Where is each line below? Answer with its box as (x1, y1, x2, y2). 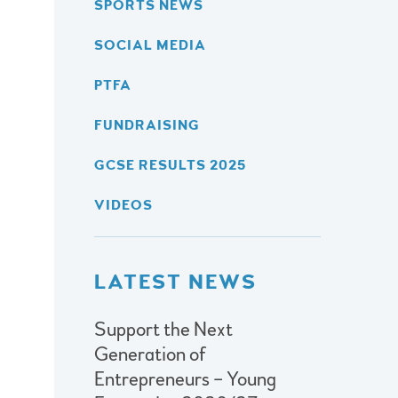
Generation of (94, 341, 206, 367)
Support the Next (94, 316, 233, 342)
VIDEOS (94, 195, 153, 214)
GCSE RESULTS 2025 (94, 155, 246, 174)
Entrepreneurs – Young (94, 366, 276, 392)
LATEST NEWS (94, 267, 257, 295)
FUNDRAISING (94, 115, 200, 134)
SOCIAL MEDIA (94, 36, 206, 54)
